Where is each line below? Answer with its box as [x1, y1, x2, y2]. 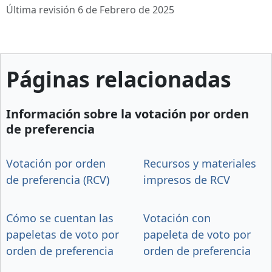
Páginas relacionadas [6, 64, 231, 94]
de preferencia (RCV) [6, 172, 109, 187]
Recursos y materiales [143, 155, 256, 171]
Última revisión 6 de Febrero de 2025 [6, 3, 174, 17]
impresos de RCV [143, 172, 230, 187]
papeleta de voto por [143, 226, 251, 242]
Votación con [143, 210, 211, 225]
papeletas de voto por [6, 226, 119, 242]
